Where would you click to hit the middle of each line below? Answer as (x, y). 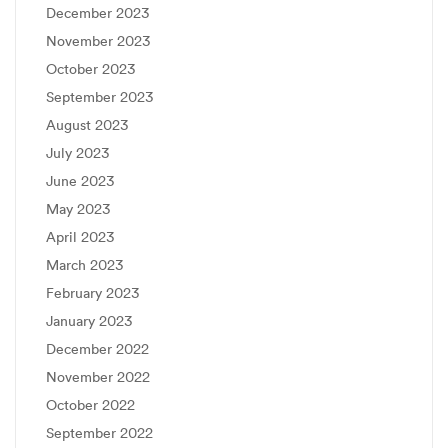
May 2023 (78, 209)
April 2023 (80, 237)
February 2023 (92, 293)
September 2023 (99, 97)
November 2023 (98, 41)
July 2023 (77, 153)
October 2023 (90, 69)
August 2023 (87, 125)
